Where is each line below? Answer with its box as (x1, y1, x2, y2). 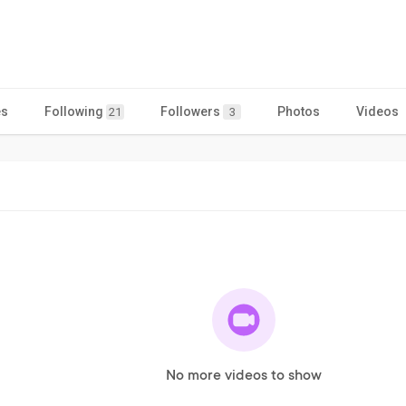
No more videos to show (166, 367, 322, 384)
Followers (160, 103, 223, 119)
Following (44, 103, 106, 119)
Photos (277, 103, 320, 119)
